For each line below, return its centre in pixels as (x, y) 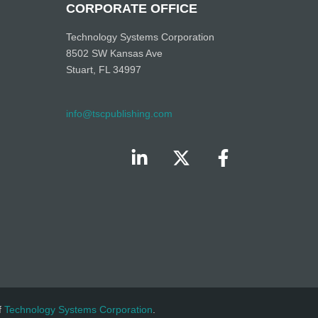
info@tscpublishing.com (120, 114)
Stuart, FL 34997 (104, 69)
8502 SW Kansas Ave (115, 53)
